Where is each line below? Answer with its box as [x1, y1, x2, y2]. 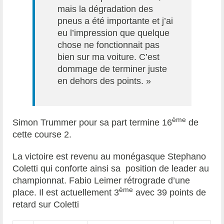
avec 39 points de [133, 187, 206, 197]
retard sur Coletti [12, 199, 79, 209]
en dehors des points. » [57, 75, 151, 86]
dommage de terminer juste [57, 63, 167, 74]
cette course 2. [12, 129, 72, 139]
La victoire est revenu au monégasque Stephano [12, 151, 206, 161]
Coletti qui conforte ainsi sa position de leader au [12, 163, 209, 173]
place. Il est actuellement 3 [12, 187, 119, 197]
